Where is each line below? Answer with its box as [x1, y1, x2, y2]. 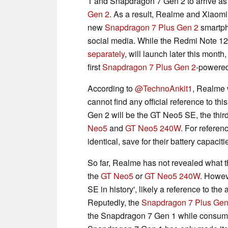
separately [88, 47, 125, 60]
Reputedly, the [88, 196, 141, 208]
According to [88, 82, 135, 94]
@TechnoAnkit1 [135, 82, 192, 94]
